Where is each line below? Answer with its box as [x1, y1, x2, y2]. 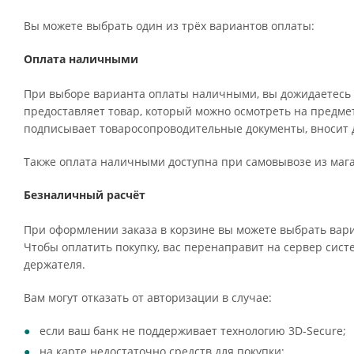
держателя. [24, 257, 85, 272]
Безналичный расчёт [24, 187, 145, 202]
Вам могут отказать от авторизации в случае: [24, 290, 272, 305]
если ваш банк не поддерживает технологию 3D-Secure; [40, 323, 346, 338]
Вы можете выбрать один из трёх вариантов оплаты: [24, 18, 314, 33]
